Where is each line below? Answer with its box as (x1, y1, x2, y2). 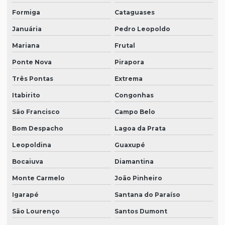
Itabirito (12, 91, 40, 99)
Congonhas (114, 91, 154, 99)
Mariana (12, 42, 40, 50)
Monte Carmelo (12, 174, 65, 182)
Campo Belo (114, 108, 155, 116)
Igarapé (12, 191, 39, 199)
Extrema (114, 75, 143, 83)
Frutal (114, 42, 135, 50)
